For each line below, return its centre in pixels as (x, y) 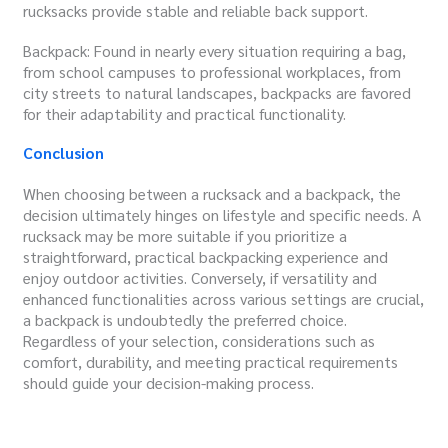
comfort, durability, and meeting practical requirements (211, 362)
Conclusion (64, 153)
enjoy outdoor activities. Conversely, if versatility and (200, 278)
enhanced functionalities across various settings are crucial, (224, 299)
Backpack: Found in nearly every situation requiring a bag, (215, 50)
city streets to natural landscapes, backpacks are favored (217, 92)
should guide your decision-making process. (169, 383)
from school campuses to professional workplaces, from (212, 71)
